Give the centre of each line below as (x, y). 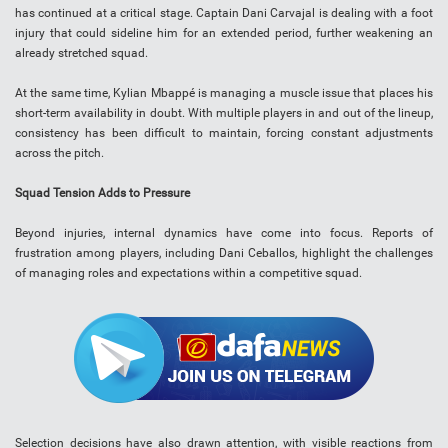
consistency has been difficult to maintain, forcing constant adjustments (224, 133)
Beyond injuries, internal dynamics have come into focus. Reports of (224, 233)
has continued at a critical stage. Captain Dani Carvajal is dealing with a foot (224, 13)
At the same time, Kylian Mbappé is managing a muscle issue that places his (224, 93)
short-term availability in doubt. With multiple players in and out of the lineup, (224, 113)
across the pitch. (59, 153)
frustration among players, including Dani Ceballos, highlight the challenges (224, 253)
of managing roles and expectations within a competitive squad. (188, 273)
